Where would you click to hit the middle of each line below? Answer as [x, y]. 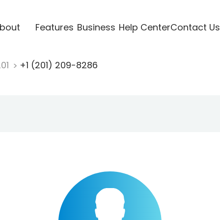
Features [54, 27]
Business [96, 27]
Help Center [144, 27]
